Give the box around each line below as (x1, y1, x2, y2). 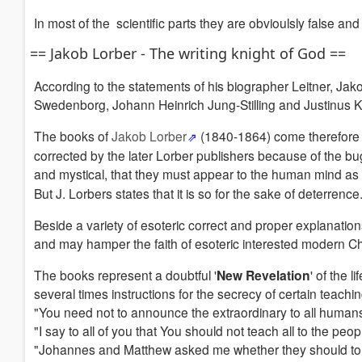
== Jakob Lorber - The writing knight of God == (30, 44, 346, 63)
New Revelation (217, 266, 310, 284)
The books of (34, 127, 112, 145)
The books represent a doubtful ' (34, 266, 217, 284)
